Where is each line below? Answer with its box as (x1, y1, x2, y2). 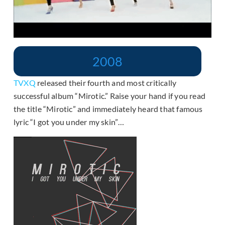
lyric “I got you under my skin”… (14, 117, 125, 127)
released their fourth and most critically (35, 77, 177, 87)
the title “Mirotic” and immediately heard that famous (14, 103, 203, 114)
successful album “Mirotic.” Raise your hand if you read (14, 90, 206, 100)
